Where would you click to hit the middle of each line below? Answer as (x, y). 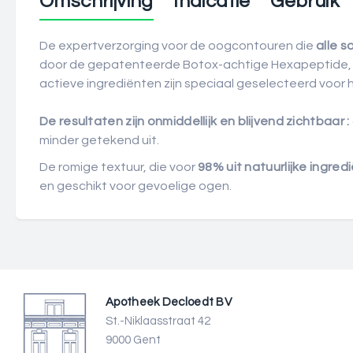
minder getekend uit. (99, 140)
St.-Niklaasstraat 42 (158, 321)
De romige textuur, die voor (119, 167)
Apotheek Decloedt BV (169, 302)
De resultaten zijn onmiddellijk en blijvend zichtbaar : (195, 121)
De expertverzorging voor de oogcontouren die (178, 46)
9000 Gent (133, 340)
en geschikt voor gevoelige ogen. (136, 186)
